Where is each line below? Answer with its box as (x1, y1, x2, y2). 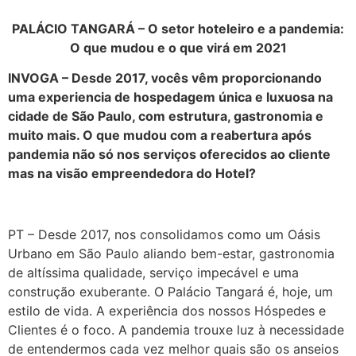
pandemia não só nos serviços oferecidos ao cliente (8, 146, 331, 163)
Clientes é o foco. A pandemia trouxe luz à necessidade (8, 322, 344, 339)
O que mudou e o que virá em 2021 (69, 39, 287, 56)
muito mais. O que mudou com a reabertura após (8, 127, 311, 144)
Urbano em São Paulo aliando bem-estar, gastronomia (8, 246, 335, 262)
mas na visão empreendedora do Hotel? (8, 165, 256, 182)
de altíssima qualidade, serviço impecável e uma (8, 265, 299, 281)
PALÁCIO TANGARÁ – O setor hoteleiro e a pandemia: (12, 20, 344, 37)
